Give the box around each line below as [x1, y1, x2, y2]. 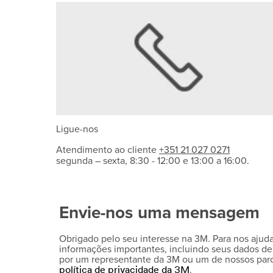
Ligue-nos [56, 123, 98, 136]
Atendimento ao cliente [56, 144, 159, 157]
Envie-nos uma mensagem [59, 202, 260, 224]
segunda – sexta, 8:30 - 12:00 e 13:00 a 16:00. [56, 155, 249, 168]
